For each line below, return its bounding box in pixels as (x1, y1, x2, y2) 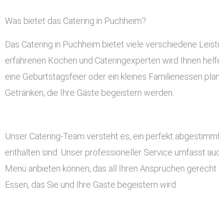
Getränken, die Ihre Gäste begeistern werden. (5, 87, 174, 98)
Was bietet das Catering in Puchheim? (5, 15, 146, 26)
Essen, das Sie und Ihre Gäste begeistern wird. (5, 179, 177, 190)
